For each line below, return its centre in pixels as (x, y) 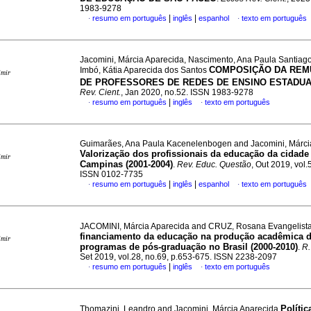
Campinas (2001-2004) (126, 164)
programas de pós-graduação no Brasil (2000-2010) (189, 247)
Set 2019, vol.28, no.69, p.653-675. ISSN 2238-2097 (178, 257)
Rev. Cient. (100, 93)
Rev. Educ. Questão (214, 165)
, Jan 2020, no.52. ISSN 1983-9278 (187, 93)
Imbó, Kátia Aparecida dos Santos (144, 70)
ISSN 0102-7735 (111, 174)
